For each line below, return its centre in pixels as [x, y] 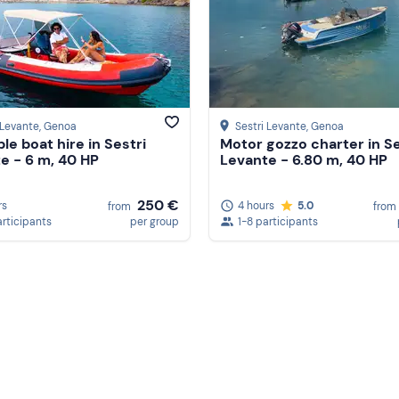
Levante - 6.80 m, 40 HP [304, 160]
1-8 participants [278, 221]
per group [155, 221]
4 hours [256, 205]
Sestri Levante [271, 127]
